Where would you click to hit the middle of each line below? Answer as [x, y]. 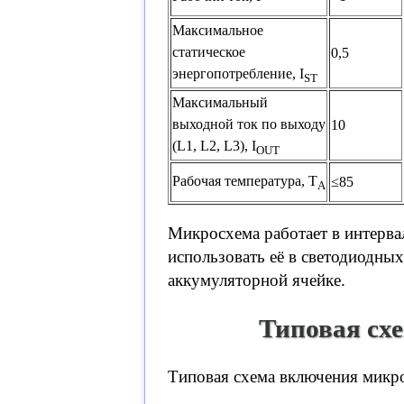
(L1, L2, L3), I [214, 146]
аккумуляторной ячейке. [257, 280]
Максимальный [220, 103]
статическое [209, 52]
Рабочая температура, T [245, 181]
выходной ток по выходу [249, 124]
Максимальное [218, 31]
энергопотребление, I [238, 74]
